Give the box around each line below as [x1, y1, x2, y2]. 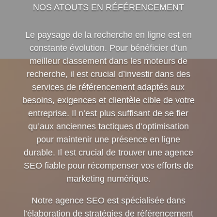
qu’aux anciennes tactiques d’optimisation [28, 122, 189, 132]
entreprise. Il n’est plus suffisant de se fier [28, 108, 189, 119]
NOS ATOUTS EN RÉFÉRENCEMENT [32, 2, 184, 13]
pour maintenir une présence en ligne [36, 135, 181, 145]
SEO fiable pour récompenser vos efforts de [23, 161, 193, 171]
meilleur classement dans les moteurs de [29, 56, 187, 66]
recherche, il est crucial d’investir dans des [26, 69, 190, 79]
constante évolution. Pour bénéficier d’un [30, 43, 187, 53]
